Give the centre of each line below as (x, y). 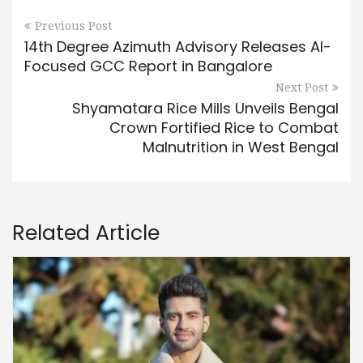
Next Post (302, 87)
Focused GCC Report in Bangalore (148, 66)
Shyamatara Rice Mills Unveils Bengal (205, 108)
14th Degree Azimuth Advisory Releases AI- (178, 46)
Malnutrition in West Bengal (241, 147)
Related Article (86, 233)
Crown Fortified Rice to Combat (224, 127)
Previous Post (73, 26)
